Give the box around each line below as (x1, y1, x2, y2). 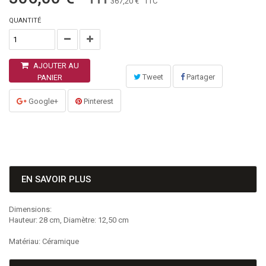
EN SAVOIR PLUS (21, 174, 91, 185)
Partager (185, 72, 215, 81)
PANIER (37, 73, 62, 82)
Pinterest (82, 97, 113, 106)
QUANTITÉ (9, 17, 41, 24)
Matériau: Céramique (9, 237, 79, 246)
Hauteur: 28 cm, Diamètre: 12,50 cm (9, 216, 131, 224)
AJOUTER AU (33, 61, 79, 70)
